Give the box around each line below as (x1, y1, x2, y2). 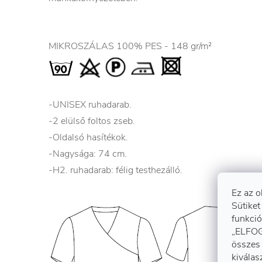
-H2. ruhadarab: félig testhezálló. (49, 164, 182, 177)
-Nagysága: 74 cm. (49, 147, 127, 160)
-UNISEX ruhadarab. (49, 98, 132, 111)
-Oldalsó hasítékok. (49, 131, 128, 144)
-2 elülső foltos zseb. (49, 115, 135, 127)
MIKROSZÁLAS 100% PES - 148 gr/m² (49, 40, 212, 53)
